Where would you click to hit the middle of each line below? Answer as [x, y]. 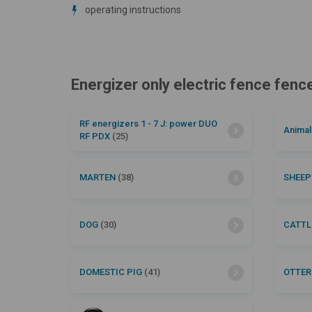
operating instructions [133, 9]
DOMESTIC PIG [112, 272]
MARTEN [99, 177]
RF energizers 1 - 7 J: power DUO [148, 123]
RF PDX [96, 136]
